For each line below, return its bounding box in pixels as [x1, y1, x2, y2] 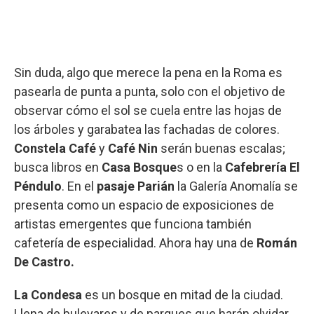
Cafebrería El [225, 159, 300, 175]
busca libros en [14, 159, 102, 175]
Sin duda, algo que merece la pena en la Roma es [14, 64, 282, 80]
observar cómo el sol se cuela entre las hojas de [14, 102, 282, 118]
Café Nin [108, 140, 158, 156]
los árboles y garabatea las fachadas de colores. [14, 121, 280, 137]
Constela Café [14, 140, 96, 156]
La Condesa [14, 287, 85, 302]
